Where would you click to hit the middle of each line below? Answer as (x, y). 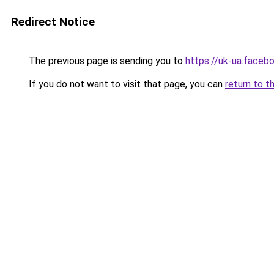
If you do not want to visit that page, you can (126, 84)
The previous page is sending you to (106, 61)
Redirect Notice (53, 22)
